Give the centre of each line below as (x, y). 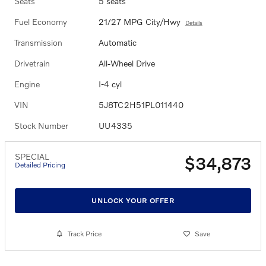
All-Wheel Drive (126, 63)
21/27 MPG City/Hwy (139, 21)
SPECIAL (32, 156)
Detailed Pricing (40, 164)
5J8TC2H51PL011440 (141, 104)
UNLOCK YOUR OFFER (133, 201)
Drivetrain (32, 63)
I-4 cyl (110, 84)
